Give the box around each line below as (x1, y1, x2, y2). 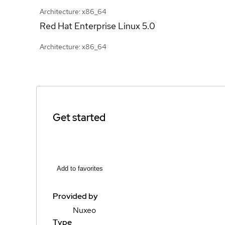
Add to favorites (57, 165, 103, 172)
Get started (53, 110, 105, 124)
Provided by (53, 191, 98, 201)
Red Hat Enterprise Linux (40, 20, 140, 32)
